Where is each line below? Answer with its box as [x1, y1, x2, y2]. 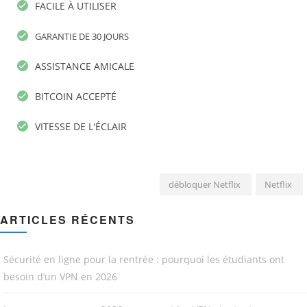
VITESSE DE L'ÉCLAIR [35, 120, 127, 134]
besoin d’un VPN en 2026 [3, 270, 117, 284]
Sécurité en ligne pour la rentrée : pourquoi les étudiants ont [3, 253, 284, 267]
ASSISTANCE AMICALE [35, 60, 134, 73]
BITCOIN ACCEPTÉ [35, 90, 116, 103]
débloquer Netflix [169, 178, 241, 191]
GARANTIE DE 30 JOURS [35, 30, 129, 43]
